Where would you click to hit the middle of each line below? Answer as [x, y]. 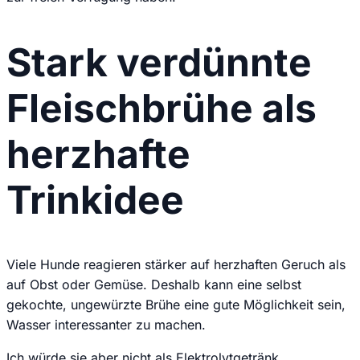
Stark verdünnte [159, 63]
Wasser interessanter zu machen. [106, 324]
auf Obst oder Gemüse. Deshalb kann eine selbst [154, 284]
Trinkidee [95, 200]
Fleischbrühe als [162, 108]
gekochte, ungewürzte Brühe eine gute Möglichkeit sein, [176, 304]
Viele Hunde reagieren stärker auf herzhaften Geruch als [176, 264]
